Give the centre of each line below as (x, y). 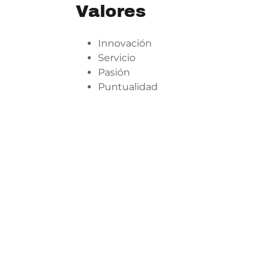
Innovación (125, 44)
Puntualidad (129, 87)
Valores (110, 11)
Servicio (116, 58)
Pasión (114, 73)
